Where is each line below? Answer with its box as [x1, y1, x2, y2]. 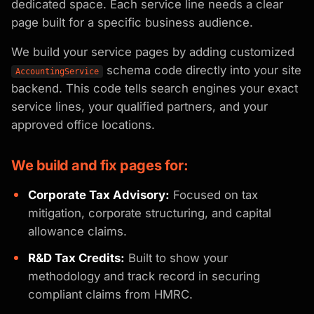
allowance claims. [28, 224, 127, 238]
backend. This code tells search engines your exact [11, 81, 298, 95]
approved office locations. [11, 117, 155, 132]
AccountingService [15, 66, 99, 76]
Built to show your [125, 250, 228, 265]
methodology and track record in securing [28, 268, 260, 283]
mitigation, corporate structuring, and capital [28, 205, 271, 220]
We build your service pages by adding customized [11, 44, 294, 59]
